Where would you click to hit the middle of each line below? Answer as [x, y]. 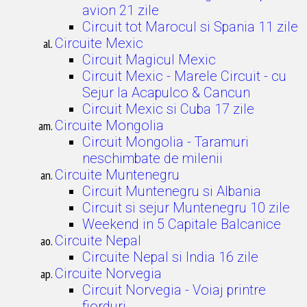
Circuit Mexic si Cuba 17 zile [168, 109]
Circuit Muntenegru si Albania [172, 191]
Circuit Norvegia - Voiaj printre [174, 290]
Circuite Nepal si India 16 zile [170, 257]
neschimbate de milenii [152, 158]
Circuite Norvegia [108, 273]
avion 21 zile [121, 10]
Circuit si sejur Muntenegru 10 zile [186, 208]
